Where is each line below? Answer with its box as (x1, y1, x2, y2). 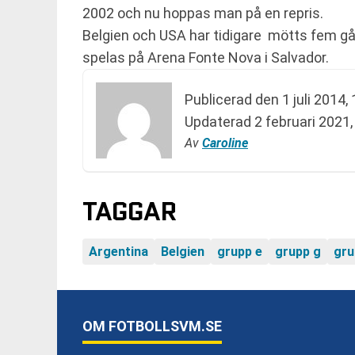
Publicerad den (185, 90, 282, 108)
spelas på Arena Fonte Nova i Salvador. (82, 49, 329, 66)
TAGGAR (82, 193, 177, 230)
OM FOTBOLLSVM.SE (82, 318, 222, 334)
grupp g (275, 244, 321, 259)
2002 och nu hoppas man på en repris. (82, 5, 323, 21)
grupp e (217, 244, 262, 259)
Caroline (202, 135, 248, 151)
